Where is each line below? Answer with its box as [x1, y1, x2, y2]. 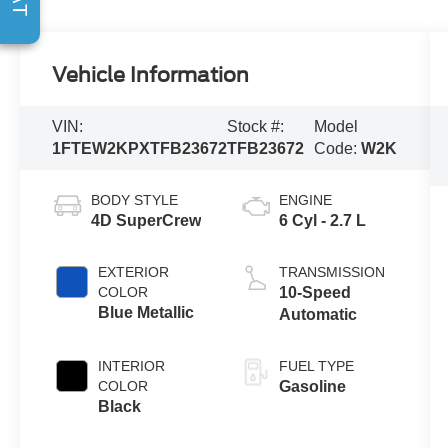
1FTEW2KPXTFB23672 [52, 139, 228, 157]
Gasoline [278, 377, 346, 395]
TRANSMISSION [278, 263, 385, 280]
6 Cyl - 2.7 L [278, 211, 366, 229]
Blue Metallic [98, 303, 195, 321]
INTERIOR [98, 357, 166, 374]
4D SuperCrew [91, 211, 202, 229]
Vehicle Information [52, 62, 250, 87]
